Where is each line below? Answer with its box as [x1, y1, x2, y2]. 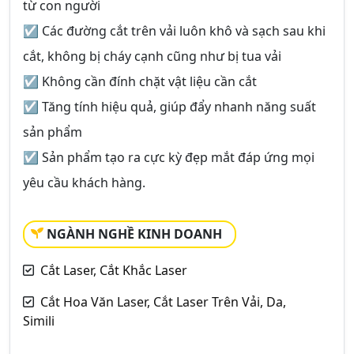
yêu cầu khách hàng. [23, 173, 145, 191]
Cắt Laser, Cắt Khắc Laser [40, 261, 187, 279]
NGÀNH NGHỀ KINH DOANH [47, 224, 222, 243]
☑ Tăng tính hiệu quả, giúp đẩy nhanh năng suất [23, 97, 316, 115]
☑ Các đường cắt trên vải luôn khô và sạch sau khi [23, 21, 326, 40]
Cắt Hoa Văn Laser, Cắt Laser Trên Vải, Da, [40, 292, 286, 311]
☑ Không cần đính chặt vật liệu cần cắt [23, 72, 257, 90]
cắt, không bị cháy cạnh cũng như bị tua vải [23, 47, 281, 65]
